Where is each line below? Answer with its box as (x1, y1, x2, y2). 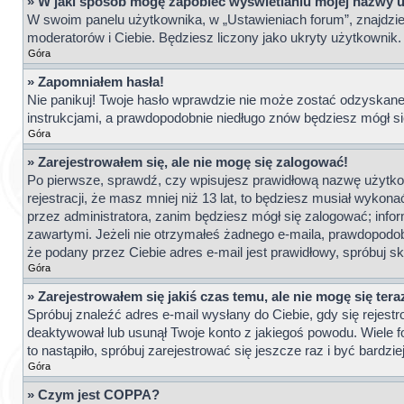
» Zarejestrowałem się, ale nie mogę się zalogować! (27, 155, 348, 170)
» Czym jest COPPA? (27, 388, 160, 402)
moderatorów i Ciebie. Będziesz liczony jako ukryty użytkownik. (27, 31, 401, 45)
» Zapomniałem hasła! (27, 75, 164, 89)
